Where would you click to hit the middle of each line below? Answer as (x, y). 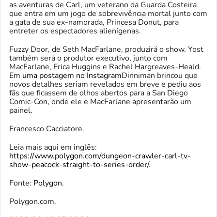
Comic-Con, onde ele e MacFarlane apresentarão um (100, 101)
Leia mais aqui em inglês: (53, 147)
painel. (21, 110)
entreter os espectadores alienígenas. (75, 31)
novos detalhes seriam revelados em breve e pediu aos (105, 84)
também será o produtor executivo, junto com (88, 58)
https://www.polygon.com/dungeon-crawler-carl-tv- (100, 156)
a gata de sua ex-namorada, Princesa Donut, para (94, 22)
